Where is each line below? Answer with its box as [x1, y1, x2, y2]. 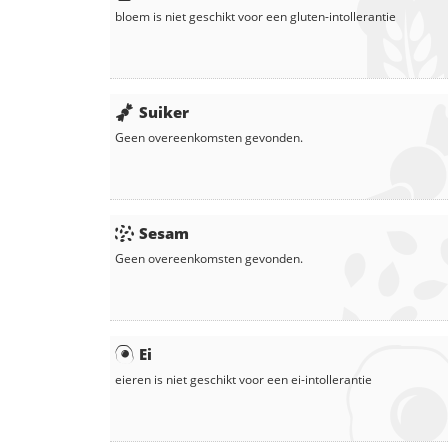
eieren [115, 370, 151, 388]
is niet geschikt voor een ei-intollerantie [151, 370, 372, 388]
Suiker [139, 101, 189, 122]
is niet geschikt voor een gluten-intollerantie [150, 7, 396, 25]
